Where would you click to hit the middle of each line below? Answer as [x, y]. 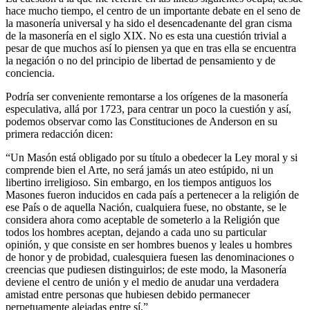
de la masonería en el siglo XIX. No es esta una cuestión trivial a [146, 35]
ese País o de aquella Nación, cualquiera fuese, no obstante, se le [146, 207]
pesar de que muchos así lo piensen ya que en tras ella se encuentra [151, 48]
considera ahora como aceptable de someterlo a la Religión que [143, 219]
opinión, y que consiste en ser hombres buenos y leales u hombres [149, 244]
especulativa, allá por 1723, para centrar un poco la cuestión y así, [148, 109]
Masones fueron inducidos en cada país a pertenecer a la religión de [152, 194]
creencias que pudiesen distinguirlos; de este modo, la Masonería [146, 269]
